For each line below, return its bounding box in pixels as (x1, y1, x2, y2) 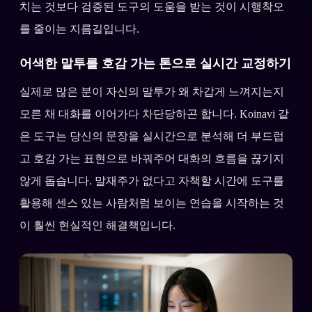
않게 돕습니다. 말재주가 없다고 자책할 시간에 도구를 (19, 174, 284, 187)
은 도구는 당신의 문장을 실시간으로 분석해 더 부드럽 (19, 130, 284, 142)
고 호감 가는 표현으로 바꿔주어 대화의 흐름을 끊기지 (19, 152, 284, 164)
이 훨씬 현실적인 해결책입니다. (19, 219, 175, 231)
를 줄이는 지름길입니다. (19, 22, 139, 35)
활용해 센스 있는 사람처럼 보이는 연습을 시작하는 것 (19, 196, 284, 209)
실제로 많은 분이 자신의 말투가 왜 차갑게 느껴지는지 (19, 85, 284, 97)
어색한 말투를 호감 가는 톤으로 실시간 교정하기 (19, 56, 291, 70)
